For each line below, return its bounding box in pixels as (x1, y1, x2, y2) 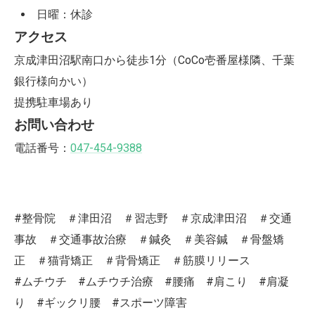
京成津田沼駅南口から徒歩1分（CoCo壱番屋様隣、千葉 (14, 53, 295, 67)
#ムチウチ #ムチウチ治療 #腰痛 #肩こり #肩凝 (14, 275, 289, 288)
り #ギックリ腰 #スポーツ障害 (14, 296, 187, 309)
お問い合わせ (14, 117, 94, 133)
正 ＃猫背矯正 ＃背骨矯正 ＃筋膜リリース (14, 254, 262, 267)
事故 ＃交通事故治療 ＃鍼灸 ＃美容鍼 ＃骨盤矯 (14, 233, 284, 246)
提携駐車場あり (14, 96, 93, 109)
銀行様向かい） (14, 75, 93, 88)
